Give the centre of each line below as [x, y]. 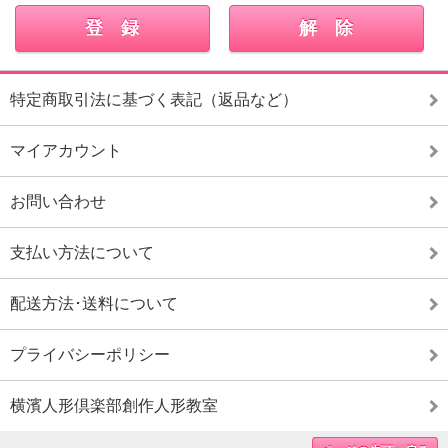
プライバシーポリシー [90, 354]
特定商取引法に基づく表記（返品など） [154, 99]
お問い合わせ [58, 201]
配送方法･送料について [94, 303]
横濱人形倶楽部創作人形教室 [114, 405]
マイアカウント [66, 150]
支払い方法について [82, 252]
